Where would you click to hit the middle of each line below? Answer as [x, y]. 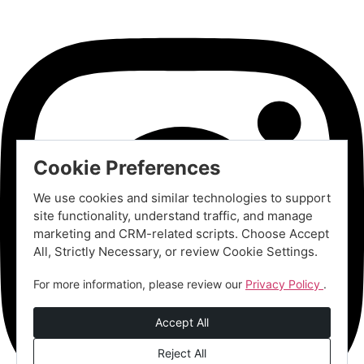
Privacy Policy [284, 284]
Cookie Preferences [127, 168]
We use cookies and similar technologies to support [182, 198]
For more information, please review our [139, 284]
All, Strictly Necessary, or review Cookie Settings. [175, 251]
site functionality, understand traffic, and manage [173, 216]
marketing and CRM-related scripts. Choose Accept [181, 234]
